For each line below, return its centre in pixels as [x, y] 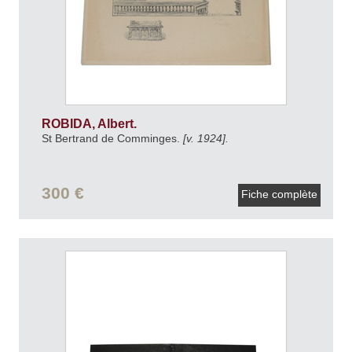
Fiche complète [279, 194]
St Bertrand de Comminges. [112, 139]
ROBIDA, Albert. [90, 124]
